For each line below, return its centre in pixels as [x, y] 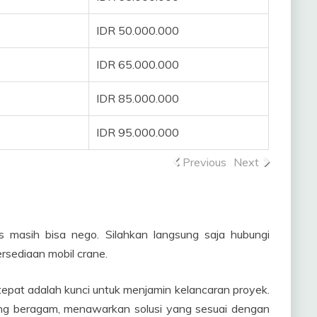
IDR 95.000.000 [138, 132]
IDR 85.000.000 [138, 98]
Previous [204, 162]
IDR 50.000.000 [138, 30]
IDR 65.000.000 [138, 64]
